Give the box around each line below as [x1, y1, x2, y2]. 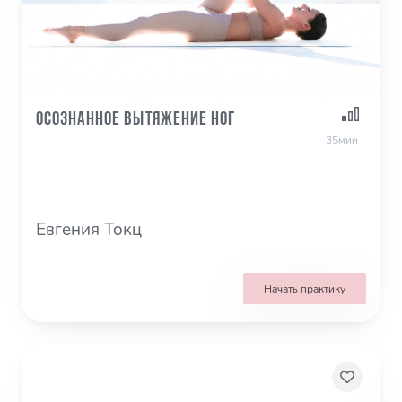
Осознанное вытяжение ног [36, 110, 236, 130]
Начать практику [264, 281, 345, 296]
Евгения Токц [36, 218, 142, 242]
